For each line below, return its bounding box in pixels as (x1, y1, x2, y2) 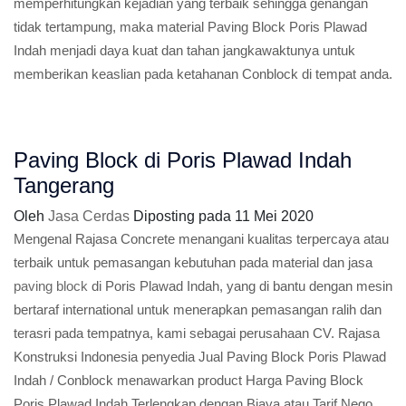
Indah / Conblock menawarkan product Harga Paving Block (14, 372, 363, 388)
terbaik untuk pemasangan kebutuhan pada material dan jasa (14, 255, 372, 270)
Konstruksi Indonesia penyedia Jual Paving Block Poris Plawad (14, 349, 386, 364)
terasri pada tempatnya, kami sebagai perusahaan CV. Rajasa (14, 325, 380, 341)
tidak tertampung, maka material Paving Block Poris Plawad (14, 19, 367, 34)
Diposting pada (133, 208, 235, 224)
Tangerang (14, 173, 114, 198)
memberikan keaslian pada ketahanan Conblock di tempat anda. (14, 66, 392, 82)
